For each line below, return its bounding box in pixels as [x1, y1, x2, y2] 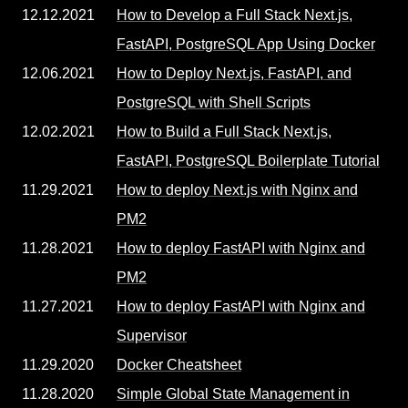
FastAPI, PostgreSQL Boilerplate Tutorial [117, 153, 380, 168]
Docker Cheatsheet [117, 357, 241, 372]
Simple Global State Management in [117, 386, 350, 402]
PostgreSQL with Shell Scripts [117, 95, 311, 110]
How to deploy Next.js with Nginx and [117, 182, 358, 198]
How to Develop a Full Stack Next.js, [117, 7, 352, 23]
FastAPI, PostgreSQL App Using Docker [117, 36, 375, 52]
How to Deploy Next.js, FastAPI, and [117, 66, 352, 81]
